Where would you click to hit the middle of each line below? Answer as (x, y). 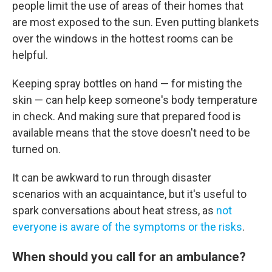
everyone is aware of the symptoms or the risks (127, 227)
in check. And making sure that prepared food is (127, 116)
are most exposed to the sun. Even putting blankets (136, 22)
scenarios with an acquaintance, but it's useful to (129, 194)
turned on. (36, 149)
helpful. (30, 55)
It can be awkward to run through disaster (112, 178)
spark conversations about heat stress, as (113, 210)
